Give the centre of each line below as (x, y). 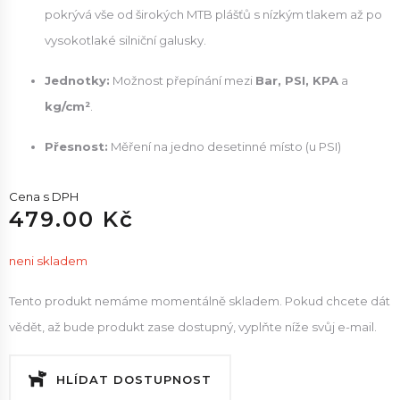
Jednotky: (77, 80)
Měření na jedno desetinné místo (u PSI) (225, 146)
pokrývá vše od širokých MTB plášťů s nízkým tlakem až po (213, 14)
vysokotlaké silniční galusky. (125, 40)
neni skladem (48, 261)
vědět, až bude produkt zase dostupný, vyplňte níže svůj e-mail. (193, 327)
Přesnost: (76, 146)
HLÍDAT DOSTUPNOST (134, 379)
